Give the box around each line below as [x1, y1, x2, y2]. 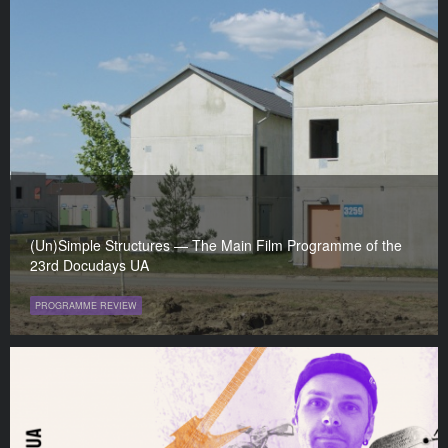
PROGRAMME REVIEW [35, 298, 137, 312]
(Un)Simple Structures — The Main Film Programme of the [30, 234, 402, 255]
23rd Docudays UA [30, 254, 149, 275]
